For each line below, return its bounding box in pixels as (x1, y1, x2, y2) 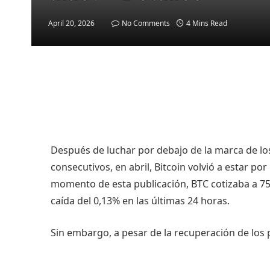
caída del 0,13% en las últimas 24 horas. (51, 193, 230, 207)
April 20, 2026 (48, 18, 95, 29)
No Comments (122, 18, 170, 29)
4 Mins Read (186, 18, 227, 29)
